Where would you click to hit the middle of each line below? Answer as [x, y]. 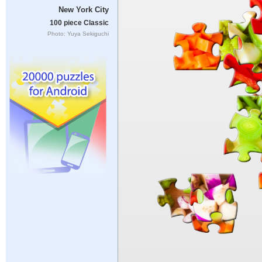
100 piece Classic [79, 23]
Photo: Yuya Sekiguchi [78, 33]
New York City [83, 10]
